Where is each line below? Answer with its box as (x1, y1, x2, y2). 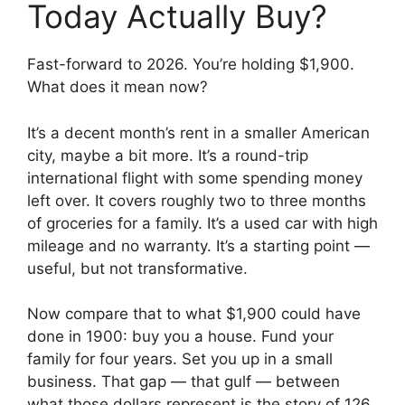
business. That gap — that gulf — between (27, 372, 340, 391)
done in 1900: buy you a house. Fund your (27, 327, 334, 346)
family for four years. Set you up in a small (27, 350, 333, 369)
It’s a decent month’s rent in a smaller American (27, 123, 370, 142)
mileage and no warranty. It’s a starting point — (27, 236, 370, 255)
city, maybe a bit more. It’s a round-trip (27, 146, 308, 165)
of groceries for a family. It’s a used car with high (27, 213, 378, 232)
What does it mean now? (27, 78, 208, 97)
